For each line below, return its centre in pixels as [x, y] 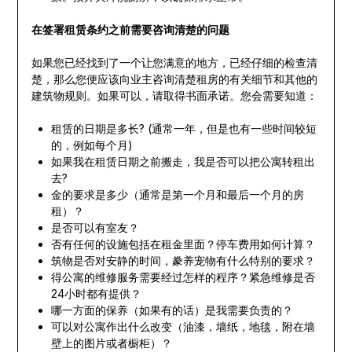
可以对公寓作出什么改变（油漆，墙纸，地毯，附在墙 [183, 327]
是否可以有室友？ [95, 228]
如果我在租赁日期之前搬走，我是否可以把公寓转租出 [183, 162]
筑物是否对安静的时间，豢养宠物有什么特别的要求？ [183, 261]
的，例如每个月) [92, 145]
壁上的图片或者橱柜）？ [111, 343]
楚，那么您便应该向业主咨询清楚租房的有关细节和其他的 [174, 79]
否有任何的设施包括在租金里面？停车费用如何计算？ [183, 244]
